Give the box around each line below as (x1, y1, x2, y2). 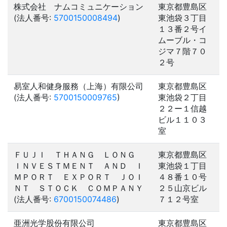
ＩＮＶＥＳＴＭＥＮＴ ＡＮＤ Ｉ (14, 161, 143, 171)
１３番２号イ (158, 24, 207, 34)
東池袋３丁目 (158, 13, 207, 23)
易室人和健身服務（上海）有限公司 (14, 81, 143, 91)
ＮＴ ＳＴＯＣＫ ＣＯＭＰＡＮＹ (14, 183, 143, 193)
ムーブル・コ (158, 35, 207, 45)
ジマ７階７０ (158, 46, 207, 56)
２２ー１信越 (158, 103, 207, 113)
